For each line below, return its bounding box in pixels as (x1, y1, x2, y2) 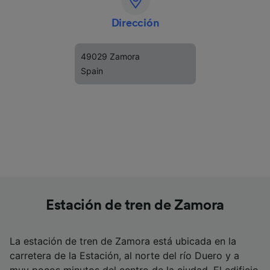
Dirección (111, 17, 160, 28)
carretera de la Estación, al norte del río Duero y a (10, 250, 239, 262)
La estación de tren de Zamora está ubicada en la (10, 235, 236, 247)
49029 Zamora (81, 51, 140, 61)
